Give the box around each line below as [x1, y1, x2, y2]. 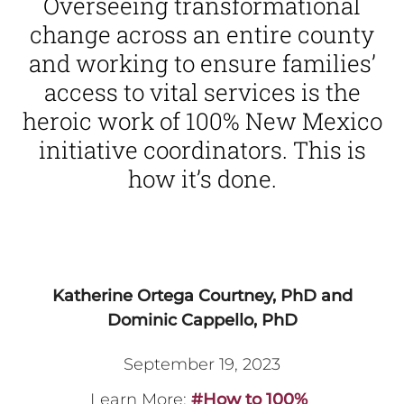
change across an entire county [30, 18, 374, 50]
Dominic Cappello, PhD [106, 310, 298, 331]
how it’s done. [127, 162, 277, 194]
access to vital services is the [43, 76, 361, 107]
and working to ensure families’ [28, 47, 376, 78]
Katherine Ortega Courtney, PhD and [51, 286, 353, 307]
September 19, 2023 [124, 354, 280, 375]
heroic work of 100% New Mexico [22, 105, 382, 136]
